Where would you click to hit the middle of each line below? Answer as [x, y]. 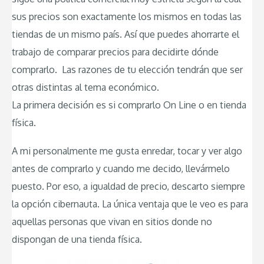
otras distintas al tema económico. [85, 88]
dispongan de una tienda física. [77, 239]
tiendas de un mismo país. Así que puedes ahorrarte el [126, 34]
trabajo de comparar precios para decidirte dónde [115, 52]
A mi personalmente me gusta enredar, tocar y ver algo [127, 151]
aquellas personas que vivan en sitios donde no [112, 221]
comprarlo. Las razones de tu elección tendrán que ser [127, 70]
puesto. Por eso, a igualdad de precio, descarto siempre [128, 186]
